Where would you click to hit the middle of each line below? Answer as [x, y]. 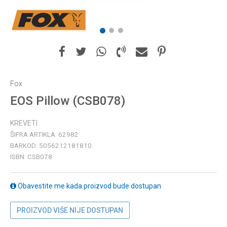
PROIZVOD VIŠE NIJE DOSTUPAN [70, 210]
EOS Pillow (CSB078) [68, 101]
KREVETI [24, 123]
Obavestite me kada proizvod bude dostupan [89, 186]
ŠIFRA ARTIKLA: [34, 134]
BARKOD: [25, 145]
